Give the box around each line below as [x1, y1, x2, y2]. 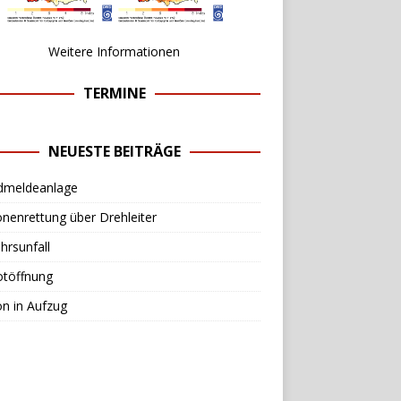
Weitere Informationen [48, 42, 181, 60]
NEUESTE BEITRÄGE [47, 141, 181, 161]
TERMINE [82, 82, 146, 103]
